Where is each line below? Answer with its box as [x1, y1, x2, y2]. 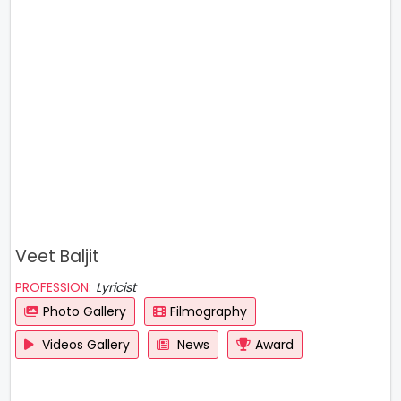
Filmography [170, 303, 247, 320]
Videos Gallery [38, 336, 130, 354]
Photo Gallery [43, 303, 126, 320]
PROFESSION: [15, 278, 91, 296]
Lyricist [96, 278, 136, 296]
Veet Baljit [15, 244, 99, 269]
